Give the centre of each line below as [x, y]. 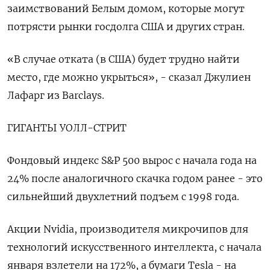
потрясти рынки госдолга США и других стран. [126, 27]
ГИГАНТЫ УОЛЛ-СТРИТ [67, 128]
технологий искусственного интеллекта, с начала [134, 247]
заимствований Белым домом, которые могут [126, 9]
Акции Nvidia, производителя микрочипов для [128, 229]
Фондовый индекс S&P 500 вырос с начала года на [132, 161]
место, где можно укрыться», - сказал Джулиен [129, 77]
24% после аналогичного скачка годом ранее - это [135, 179]
